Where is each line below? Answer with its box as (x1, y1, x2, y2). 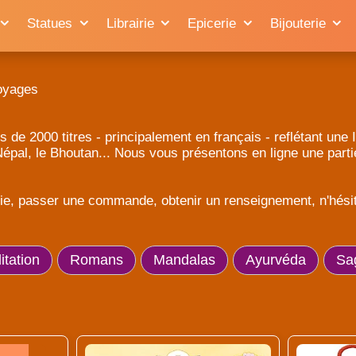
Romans (69, 252, 123, 268)
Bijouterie (269, 16, 326, 31)
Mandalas (153, 252, 215, 268)
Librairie (106, 16, 154, 31)
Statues (27, 16, 72, 31)
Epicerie (188, 16, 236, 31)
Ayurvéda (245, 252, 306, 268)
